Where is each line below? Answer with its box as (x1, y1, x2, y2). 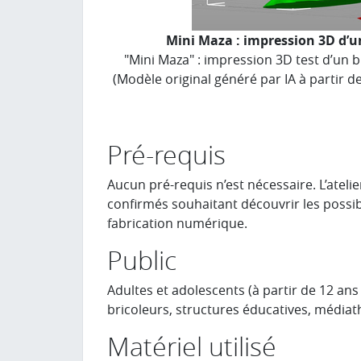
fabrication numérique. (107, 214, 247, 232)
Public (107, 243, 176, 277)
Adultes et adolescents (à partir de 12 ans (107, 281, 359, 299)
